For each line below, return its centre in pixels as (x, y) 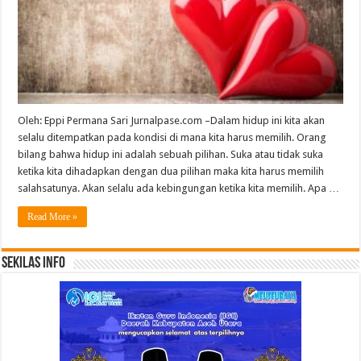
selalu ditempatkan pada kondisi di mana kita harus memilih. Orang (172, 137)
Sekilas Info (34, 263)
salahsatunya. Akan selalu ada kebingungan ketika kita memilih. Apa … (179, 188)
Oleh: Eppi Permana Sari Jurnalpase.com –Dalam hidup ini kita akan (172, 120)
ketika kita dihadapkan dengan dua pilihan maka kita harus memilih (171, 171)
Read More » (53, 216)
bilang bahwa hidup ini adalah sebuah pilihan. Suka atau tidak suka (171, 154)
